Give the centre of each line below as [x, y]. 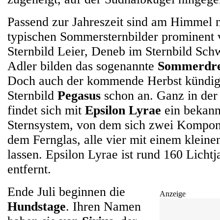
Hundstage [37, 206]
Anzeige [173, 194]
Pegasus [79, 96]
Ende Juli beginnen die [66, 192]
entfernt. [29, 169]
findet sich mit [46, 110]
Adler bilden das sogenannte [82, 66]
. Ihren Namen [103, 206]
